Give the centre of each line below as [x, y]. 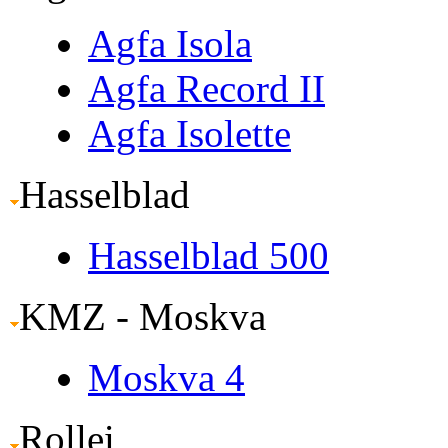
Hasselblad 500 [208, 255]
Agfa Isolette [189, 133]
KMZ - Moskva [142, 316]
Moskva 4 [166, 377]
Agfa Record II [206, 88]
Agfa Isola [170, 43]
